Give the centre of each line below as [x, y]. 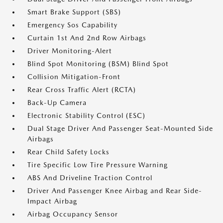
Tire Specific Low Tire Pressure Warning [98, 165]
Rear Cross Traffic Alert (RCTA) [82, 90]
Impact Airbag [52, 201]
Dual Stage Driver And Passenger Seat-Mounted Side [120, 128]
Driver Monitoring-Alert [70, 51]
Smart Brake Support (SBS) [74, 12]
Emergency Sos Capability [72, 25]
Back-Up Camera [57, 103]
